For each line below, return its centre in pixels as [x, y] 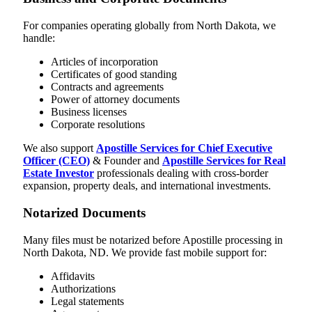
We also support [60, 148]
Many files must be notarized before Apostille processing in [153, 240]
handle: [39, 38]
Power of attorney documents [115, 100]
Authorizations [83, 288]
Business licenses [89, 112]
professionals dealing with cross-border [181, 173]
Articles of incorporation [104, 62]
